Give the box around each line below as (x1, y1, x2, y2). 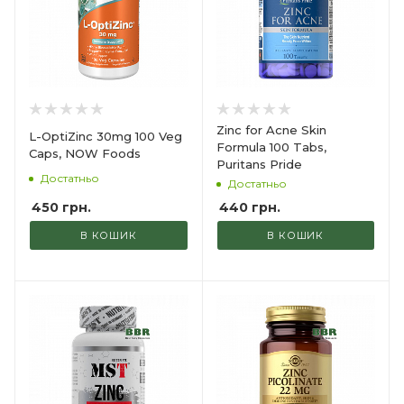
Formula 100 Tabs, (216, 140, 326, 155)
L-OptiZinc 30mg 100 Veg (29, 128, 182, 143)
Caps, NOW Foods (29, 145, 141, 161)
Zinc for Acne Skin (216, 123, 326, 138)
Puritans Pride (216, 157, 302, 172)
